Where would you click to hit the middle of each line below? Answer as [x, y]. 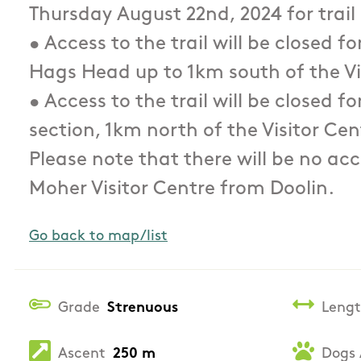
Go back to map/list [98, 237]
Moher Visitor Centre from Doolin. [182, 190]
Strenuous [143, 308]
